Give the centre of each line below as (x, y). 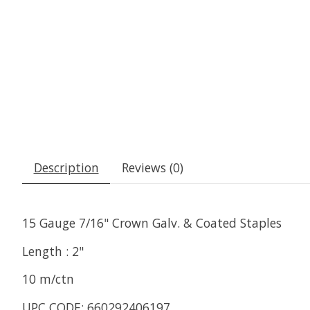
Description (66, 168)
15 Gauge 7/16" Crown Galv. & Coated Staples (152, 223)
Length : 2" (53, 251)
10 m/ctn (48, 279)
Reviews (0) (152, 168)
